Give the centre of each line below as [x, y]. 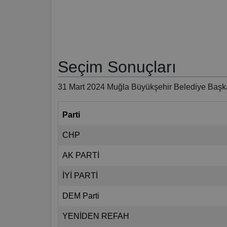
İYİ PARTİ [80, 176]
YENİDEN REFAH [96, 216]
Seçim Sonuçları [117, 67]
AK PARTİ [81, 156]
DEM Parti [81, 196]
